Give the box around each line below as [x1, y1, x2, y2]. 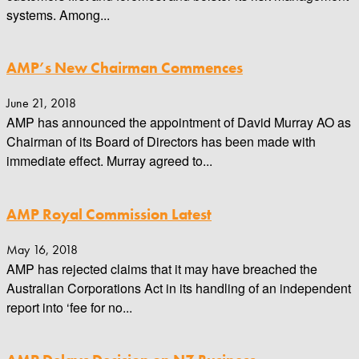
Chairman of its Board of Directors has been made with [6, 132, 316, 151]
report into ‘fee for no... [6, 297, 132, 317]
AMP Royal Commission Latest [6, 204, 212, 224]
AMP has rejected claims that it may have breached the [6, 259, 317, 278]
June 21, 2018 [6, 95, 76, 112]
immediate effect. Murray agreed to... [6, 151, 212, 171]
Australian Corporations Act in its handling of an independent [6, 278, 351, 297]
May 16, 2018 [6, 240, 78, 258]
